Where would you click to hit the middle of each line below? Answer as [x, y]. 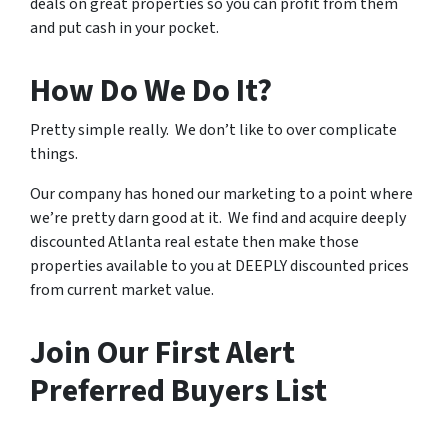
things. [54, 154]
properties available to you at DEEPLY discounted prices [219, 266]
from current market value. [122, 290]
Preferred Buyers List [178, 391]
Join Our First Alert [162, 353]
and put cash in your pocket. [124, 28]
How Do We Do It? [151, 91]
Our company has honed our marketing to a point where [221, 194]
